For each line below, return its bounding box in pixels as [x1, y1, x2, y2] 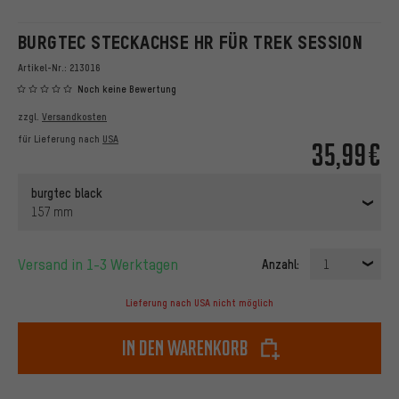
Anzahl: [262, 256, 299, 273]
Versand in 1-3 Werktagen [26, 255, 178, 274]
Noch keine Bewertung [77, 83, 176, 96]
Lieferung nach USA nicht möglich [126, 297, 273, 310]
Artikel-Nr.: [18, 61, 69, 74]
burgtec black [31, 184, 102, 201]
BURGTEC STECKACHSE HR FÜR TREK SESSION [18, 32, 363, 53]
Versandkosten [42, 110, 107, 124]
